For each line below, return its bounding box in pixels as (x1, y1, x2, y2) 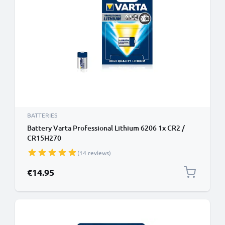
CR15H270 (27, 133, 61, 143)
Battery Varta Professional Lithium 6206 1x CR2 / (27, 123, 185, 133)
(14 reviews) (77, 149, 111, 157)
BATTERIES (27, 111, 57, 119)
